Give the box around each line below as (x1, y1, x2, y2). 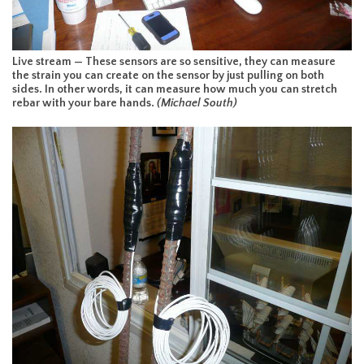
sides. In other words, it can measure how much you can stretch (12, 83, 337, 97)
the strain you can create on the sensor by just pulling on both (12, 69, 324, 83)
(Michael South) (157, 97, 237, 110)
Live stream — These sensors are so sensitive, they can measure (12, 55, 336, 69)
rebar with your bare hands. (12, 97, 157, 110)
